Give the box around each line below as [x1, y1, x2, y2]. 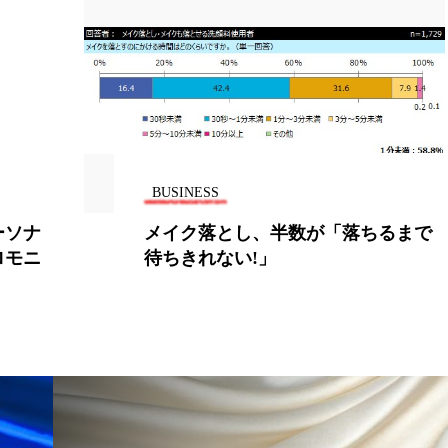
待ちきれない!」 [143, 247, 276, 268]
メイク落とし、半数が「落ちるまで [143, 222, 432, 243]
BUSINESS [151, 184, 219, 200]
